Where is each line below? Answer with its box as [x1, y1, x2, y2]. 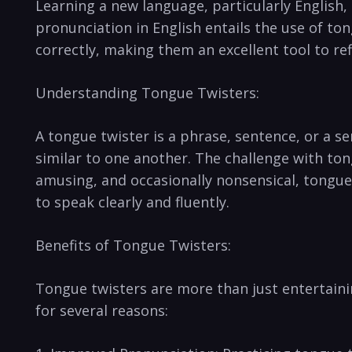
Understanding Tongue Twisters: [35, 82, 259, 102]
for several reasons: [35, 300, 168, 320]
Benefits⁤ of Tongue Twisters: [35, 235, 231, 255]
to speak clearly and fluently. [35, 192, 229, 211]
